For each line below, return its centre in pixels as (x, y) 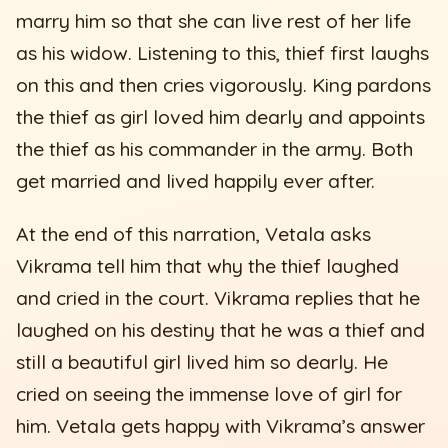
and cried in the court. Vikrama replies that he (218, 298)
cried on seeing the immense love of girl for (209, 394)
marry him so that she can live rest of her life (214, 20)
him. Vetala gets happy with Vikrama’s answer (221, 426)
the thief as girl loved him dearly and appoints (221, 116)
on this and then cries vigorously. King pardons (224, 84)
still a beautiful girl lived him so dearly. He (202, 362)
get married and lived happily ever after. (196, 180)
